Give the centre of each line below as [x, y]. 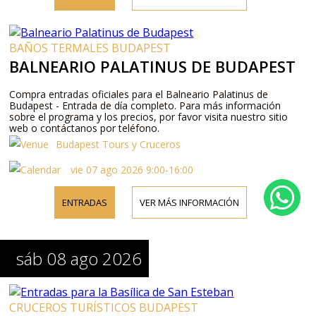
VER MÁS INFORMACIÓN [190, 202]
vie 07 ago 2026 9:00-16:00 [131, 169]
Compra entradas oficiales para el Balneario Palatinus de [139, 94]
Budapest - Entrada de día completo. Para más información [145, 105]
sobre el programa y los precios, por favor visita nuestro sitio [149, 116]
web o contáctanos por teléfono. [85, 128]
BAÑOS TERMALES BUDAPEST [90, 48]
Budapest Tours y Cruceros [119, 144]
